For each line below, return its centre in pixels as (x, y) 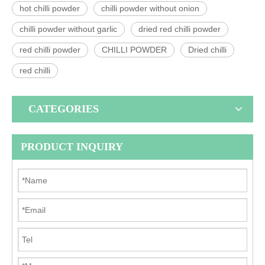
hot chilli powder (50, 8)
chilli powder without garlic (68, 29)
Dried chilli (207, 49)
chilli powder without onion (150, 8)
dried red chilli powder (180, 29)
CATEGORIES (64, 109)
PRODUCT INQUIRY (72, 146)
